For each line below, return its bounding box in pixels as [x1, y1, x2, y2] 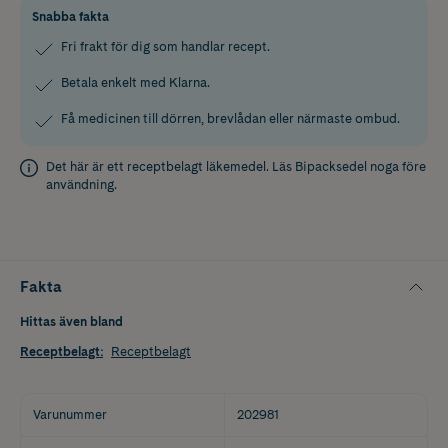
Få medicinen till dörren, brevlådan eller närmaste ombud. [61, 110, 400, 126]
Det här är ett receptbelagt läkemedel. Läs [46, 158, 295, 174]
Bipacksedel [295, 158, 367, 174]
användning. [46, 176, 117, 192]
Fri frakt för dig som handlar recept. [61, 38, 270, 54]
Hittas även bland [20, 313, 123, 329]
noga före [367, 158, 426, 174]
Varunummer [33, 406, 107, 422]
